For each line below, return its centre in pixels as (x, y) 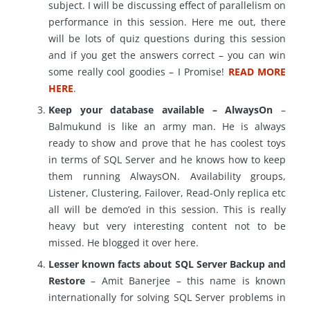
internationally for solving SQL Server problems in (167, 297)
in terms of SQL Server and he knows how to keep (167, 159)
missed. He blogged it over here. (124, 242)
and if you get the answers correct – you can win (167, 55)
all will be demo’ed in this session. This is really (167, 209)
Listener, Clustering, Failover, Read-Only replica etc (167, 192)
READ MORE (257, 71)
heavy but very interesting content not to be (167, 226)
